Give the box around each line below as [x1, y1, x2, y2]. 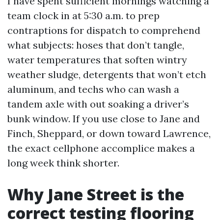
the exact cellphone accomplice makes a [7, 142, 195, 154]
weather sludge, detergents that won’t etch [7, 68, 206, 81]
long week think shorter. [7, 157, 119, 169]
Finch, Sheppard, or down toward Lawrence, [7, 127, 211, 139]
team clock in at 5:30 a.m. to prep [7, 9, 160, 22]
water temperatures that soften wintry [7, 54, 187, 66]
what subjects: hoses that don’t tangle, [7, 39, 184, 51]
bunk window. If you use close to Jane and [7, 112, 200, 125]
